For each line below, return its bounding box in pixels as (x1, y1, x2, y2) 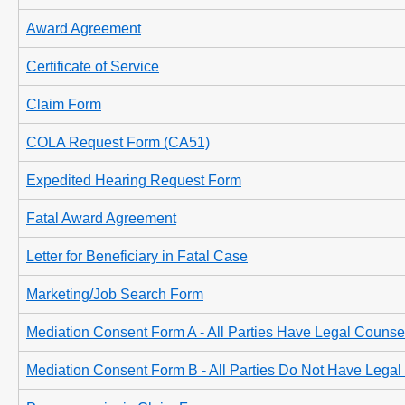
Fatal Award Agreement (26, 211, 176, 226)
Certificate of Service (26, 59, 159, 74)
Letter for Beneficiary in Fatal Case (26, 249, 248, 264)
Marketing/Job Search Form (26, 287, 203, 302)
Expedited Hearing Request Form (26, 173, 241, 188)
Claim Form (26, 97, 101, 112)
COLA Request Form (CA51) (26, 135, 210, 150)
